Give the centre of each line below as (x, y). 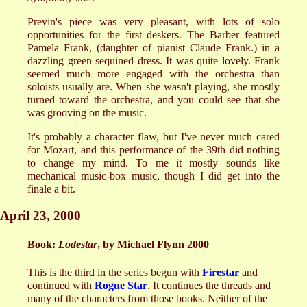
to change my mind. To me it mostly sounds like (153, 163)
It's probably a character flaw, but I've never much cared (153, 137)
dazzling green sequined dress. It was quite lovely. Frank (153, 61)
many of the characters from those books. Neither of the (147, 298)
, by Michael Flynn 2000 (153, 245)
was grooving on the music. (87, 113)
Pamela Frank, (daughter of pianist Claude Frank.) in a (153, 48)
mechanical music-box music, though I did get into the (153, 176)
